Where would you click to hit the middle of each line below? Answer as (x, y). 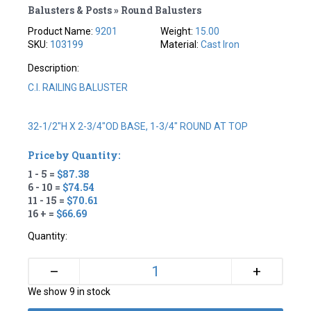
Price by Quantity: (74, 155)
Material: (180, 44)
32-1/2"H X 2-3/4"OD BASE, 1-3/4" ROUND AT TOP (138, 126)
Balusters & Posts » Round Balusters (115, 10)
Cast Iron (220, 44)
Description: (54, 68)
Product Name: (62, 31)
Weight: (178, 31)
